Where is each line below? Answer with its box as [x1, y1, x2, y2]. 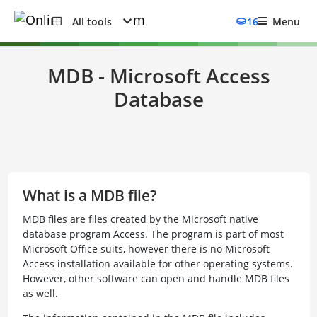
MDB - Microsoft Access [47, 62, 270, 89]
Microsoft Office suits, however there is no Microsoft [22, 242, 270, 255]
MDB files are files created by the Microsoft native [22, 212, 258, 226]
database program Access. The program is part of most [22, 227, 284, 241]
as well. [22, 287, 58, 300]
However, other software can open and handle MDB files [22, 272, 289, 285]
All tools [72, 14, 112, 28]
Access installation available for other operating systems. [22, 257, 293, 270]
